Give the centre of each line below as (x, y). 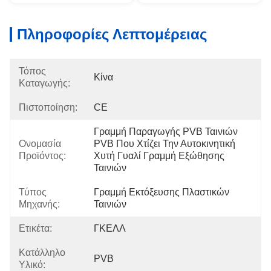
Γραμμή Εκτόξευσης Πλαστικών (162, 192)
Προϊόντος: (42, 156)
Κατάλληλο (42, 253)
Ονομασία (40, 144)
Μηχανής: (39, 204)
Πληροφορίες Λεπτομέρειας (112, 34)
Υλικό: (32, 265)
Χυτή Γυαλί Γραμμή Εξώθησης (159, 156)
